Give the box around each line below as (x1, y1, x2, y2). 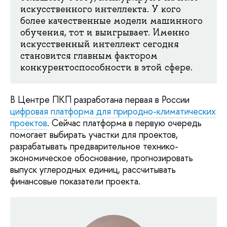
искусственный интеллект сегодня (20, 38, 179, 51)
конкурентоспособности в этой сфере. (20, 61, 193, 74)
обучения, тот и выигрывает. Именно (20, 26, 190, 39)
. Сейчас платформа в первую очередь (47, 117, 202, 130)
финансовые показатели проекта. (10, 175, 143, 188)
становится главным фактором (20, 50, 158, 62)
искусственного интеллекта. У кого (20, 3, 181, 16)
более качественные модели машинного (20, 15, 203, 27)
